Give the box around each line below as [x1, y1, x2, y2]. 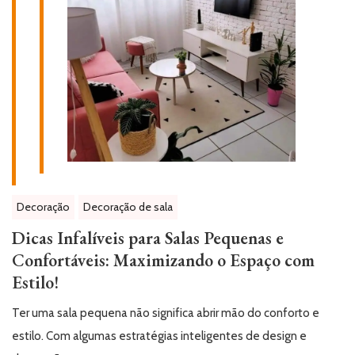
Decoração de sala [83, 200, 173, 215]
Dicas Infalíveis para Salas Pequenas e [12, 227, 284, 250]
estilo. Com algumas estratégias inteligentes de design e [12, 329, 307, 344]
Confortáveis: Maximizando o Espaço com [12, 249, 315, 273]
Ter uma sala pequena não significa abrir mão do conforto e [12, 306, 319, 321]
